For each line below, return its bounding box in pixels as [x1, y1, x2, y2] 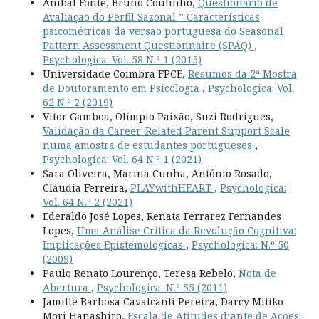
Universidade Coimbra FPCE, [42, 66, 188, 80]
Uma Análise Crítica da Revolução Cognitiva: [76, 223, 296, 237]
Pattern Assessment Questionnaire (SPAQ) [42, 38, 254, 52]
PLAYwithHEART [130, 180, 214, 194]
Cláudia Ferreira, [42, 180, 130, 194]
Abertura [42, 280, 91, 294]
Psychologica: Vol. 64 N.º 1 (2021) [42, 152, 202, 166]
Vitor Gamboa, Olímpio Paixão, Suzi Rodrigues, [42, 109, 273, 123]
